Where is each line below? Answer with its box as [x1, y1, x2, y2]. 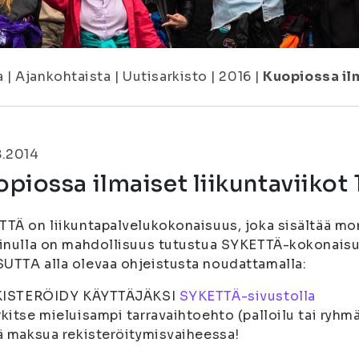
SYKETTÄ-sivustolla [179, 288, 316, 305]
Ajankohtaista [15, 68, 111, 85]
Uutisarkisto [123, 68, 208, 85]
